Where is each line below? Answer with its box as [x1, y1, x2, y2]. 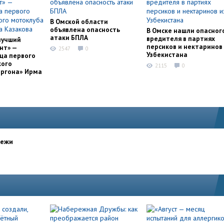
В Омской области [50, 17, 108, 26]
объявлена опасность [50, 25, 120, 34]
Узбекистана [146, 50, 187, 59]
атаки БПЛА [50, 33, 88, 42]
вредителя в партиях [146, 34, 215, 43]
